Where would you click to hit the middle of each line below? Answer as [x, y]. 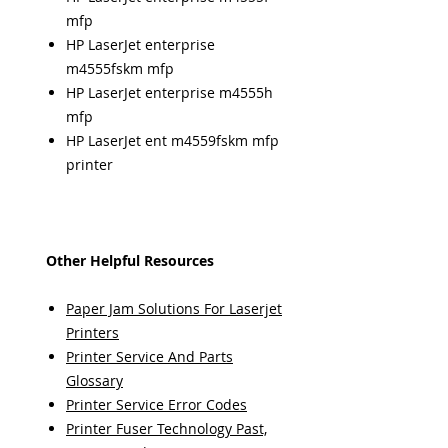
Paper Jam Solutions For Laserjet [174, 308]
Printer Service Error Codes [156, 404]
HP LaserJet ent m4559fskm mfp [172, 140]
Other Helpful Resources [130, 260]
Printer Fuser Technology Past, [166, 428]
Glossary [94, 380]
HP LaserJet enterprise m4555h [169, 92]
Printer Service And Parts [149, 356]
